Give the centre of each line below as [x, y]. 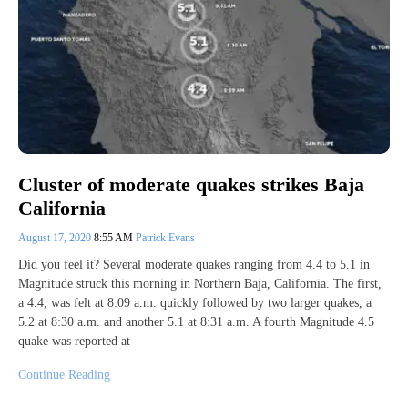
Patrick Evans [165, 237]
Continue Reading [64, 374]
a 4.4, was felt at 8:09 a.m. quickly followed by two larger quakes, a [195, 302]
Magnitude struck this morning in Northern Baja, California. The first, [200, 283]
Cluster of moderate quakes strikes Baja [191, 184]
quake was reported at [74, 341]
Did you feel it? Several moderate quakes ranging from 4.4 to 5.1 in [194, 264]
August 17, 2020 [56, 237]
